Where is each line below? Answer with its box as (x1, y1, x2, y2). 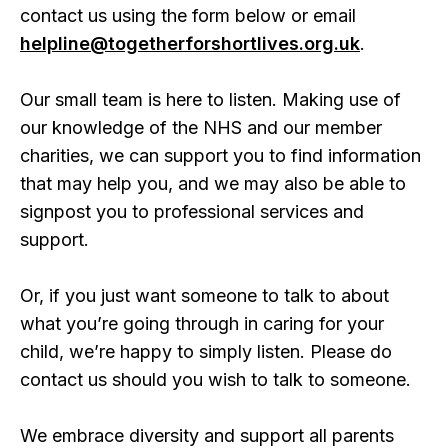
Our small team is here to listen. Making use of (20, 88, 401, 110)
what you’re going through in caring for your (20, 312, 384, 334)
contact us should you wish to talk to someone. (20, 368, 411, 390)
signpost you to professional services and (20, 200, 364, 222)
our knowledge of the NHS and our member (20, 116, 382, 138)
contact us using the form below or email (20, 4, 356, 26)
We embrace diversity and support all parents (20, 424, 394, 446)
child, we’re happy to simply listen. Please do (20, 340, 392, 362)
